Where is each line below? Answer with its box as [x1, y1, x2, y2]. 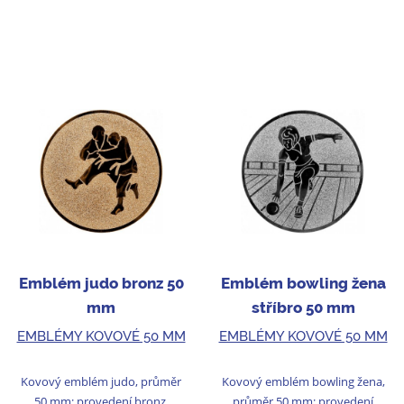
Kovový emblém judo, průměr [21, 372, 181, 390]
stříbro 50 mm [251, 298, 355, 317]
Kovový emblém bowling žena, [221, 372, 385, 390]
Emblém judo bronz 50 [18, 274, 184, 293]
